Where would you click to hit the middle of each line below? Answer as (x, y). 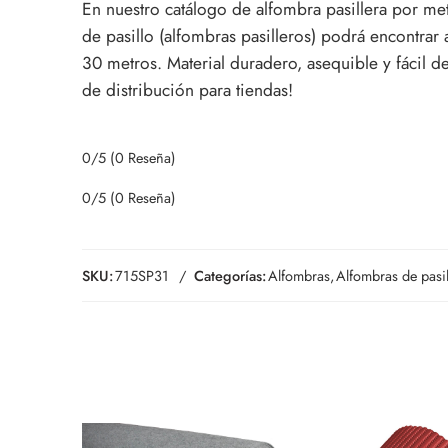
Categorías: (230, 275)
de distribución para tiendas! (187, 89)
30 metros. (124, 62)
